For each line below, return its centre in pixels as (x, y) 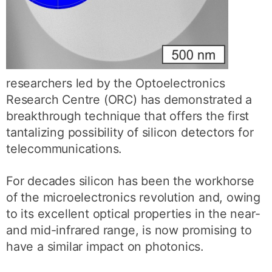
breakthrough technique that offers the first (128, 116)
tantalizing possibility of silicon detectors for (130, 132)
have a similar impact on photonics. (105, 246)
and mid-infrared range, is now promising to (129, 230)
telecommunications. (64, 149)
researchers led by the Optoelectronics (116, 83)
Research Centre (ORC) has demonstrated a (129, 100)
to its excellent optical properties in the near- (133, 213)
